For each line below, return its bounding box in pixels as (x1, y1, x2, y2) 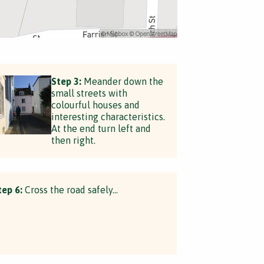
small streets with (51, 88, 127, 98)
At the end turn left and (51, 123, 151, 134)
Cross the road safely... (22, 184, 118, 195)
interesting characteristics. (51, 111, 165, 122)
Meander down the (81, 76, 163, 87)
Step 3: (51, 76, 81, 87)
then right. (51, 135, 95, 146)
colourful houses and (51, 100, 140, 110)
